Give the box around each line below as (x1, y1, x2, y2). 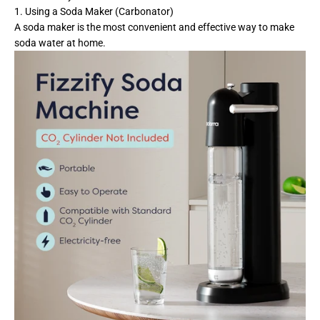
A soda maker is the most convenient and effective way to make (14, 21, 294, 33)
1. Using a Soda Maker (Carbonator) (14, 5, 174, 17)
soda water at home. (14, 36, 108, 49)
